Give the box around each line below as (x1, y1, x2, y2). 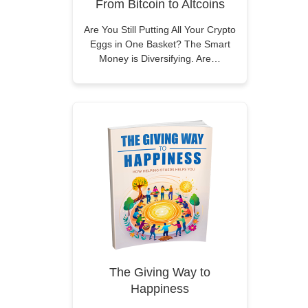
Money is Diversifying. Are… (99, 53, 221, 64)
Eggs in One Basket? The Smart (89, 38, 230, 49)
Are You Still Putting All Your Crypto (84, 24, 236, 35)
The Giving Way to (109, 265, 210, 279)
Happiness (131, 282, 189, 296)
